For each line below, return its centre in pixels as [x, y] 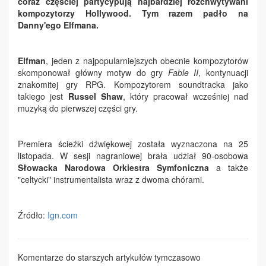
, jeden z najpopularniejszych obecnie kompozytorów [147, 61]
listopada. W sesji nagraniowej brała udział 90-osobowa [133, 156]
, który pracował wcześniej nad [186, 96]
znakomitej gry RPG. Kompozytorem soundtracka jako [133, 84]
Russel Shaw [95, 96]
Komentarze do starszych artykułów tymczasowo [109, 257]
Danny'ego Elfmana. [58, 25]
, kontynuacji [224, 72]
